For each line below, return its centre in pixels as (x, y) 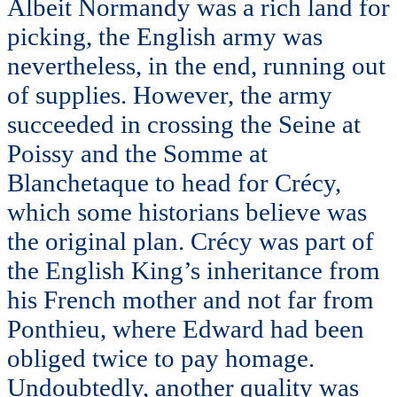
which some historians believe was (187, 211)
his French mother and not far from (191, 299)
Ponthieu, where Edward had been (186, 328)
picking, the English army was (165, 36)
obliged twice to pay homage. (161, 358)
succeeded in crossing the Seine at (184, 124)
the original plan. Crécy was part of (191, 241)
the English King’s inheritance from (194, 270)
